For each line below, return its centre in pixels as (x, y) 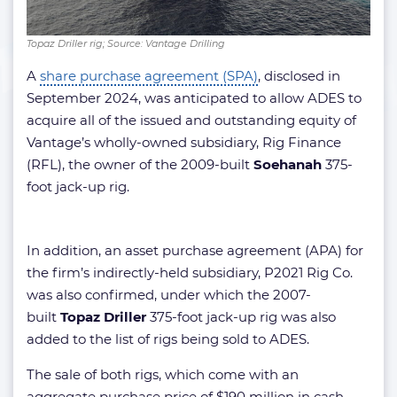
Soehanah (288, 164)
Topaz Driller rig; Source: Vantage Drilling (126, 43)
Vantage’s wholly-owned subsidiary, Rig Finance (184, 142)
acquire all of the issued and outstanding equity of (191, 120)
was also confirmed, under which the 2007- (169, 294)
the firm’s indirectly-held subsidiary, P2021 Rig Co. (190, 272)
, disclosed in (299, 75)
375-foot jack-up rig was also (241, 316)
